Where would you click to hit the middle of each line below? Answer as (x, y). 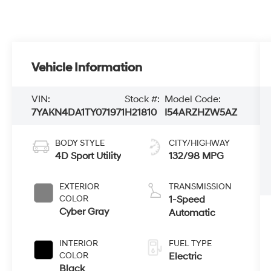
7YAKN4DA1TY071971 (78, 112)
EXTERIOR (80, 186)
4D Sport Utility (88, 156)
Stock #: (142, 99)
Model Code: (193, 99)
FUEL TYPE (190, 243)
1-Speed (187, 199)
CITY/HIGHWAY (199, 143)
